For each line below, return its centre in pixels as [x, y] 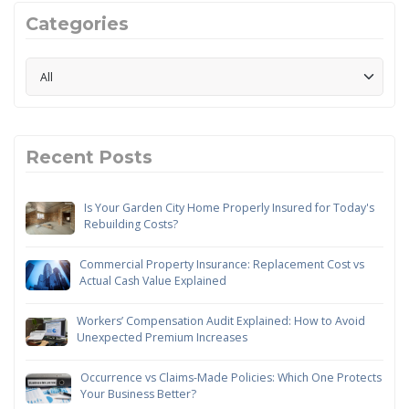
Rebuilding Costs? [131, 224]
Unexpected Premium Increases [163, 337]
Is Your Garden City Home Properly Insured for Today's [230, 207]
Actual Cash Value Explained [152, 280]
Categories [77, 23]
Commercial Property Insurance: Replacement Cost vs [221, 264]
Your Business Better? [139, 393]
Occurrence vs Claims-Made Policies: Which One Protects [231, 377]
